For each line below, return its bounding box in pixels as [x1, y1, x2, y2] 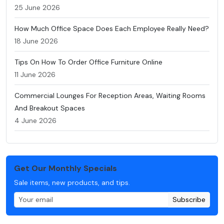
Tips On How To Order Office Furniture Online [14, 57, 162, 67]
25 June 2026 [14, 3, 60, 12]
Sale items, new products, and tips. [14, 178, 130, 187]
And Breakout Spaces [14, 103, 85, 113]
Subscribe [172, 195, 205, 204]
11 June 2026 [14, 70, 55, 79]
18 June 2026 [14, 36, 58, 46]
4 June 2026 [14, 116, 56, 125]
